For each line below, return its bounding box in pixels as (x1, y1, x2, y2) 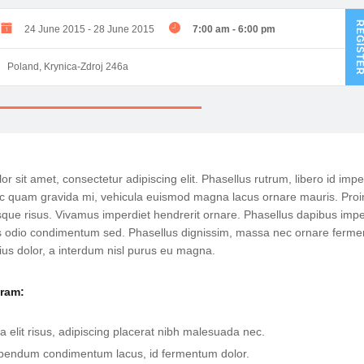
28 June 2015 (93, 24, 155, 36)
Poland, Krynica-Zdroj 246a (7, 61, 129, 73)
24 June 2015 (24, 24, 86, 36)
